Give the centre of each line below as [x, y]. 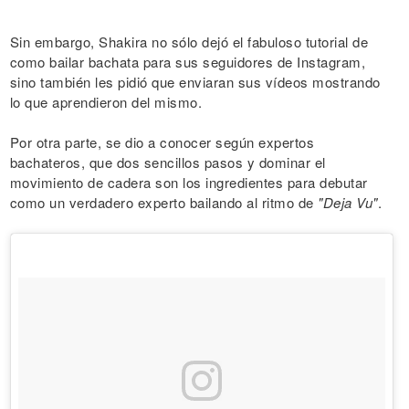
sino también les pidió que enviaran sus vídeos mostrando [195, 82]
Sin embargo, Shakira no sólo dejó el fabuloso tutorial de [189, 42]
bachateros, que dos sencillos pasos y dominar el [168, 163]
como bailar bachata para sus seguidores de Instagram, [187, 62]
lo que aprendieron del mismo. [105, 102]
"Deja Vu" [348, 203]
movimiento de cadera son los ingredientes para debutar [189, 183]
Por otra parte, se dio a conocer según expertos [162, 142]
